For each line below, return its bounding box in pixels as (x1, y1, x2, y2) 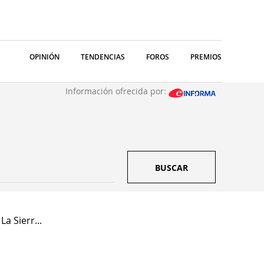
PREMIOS (190, 52, 222, 62)
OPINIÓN (29, 52, 60, 62)
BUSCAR (155, 162, 188, 173)
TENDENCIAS (81, 52, 125, 62)
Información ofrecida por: (65, 85, 169, 97)
